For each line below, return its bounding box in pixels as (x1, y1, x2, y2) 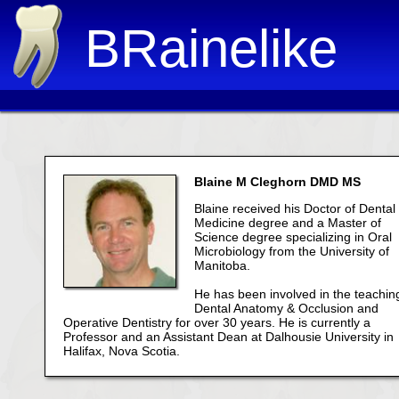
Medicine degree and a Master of (194, 216, 381, 230)
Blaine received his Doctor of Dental (194, 201, 395, 216)
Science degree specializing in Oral (194, 230, 392, 244)
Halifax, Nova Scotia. (63, 344, 180, 358)
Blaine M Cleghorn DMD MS (194, 175, 361, 189)
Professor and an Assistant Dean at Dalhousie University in (63, 330, 394, 344)
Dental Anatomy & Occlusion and (194, 301, 379, 315)
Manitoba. (194, 258, 250, 273)
